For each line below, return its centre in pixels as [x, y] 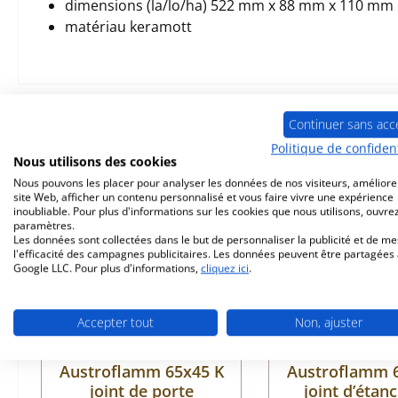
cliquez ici [225, 268]
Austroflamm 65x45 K [141, 371]
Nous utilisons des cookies [95, 162]
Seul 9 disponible [124, 195]
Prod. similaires [88, 125]
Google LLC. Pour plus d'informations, [107, 268]
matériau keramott [128, 27]
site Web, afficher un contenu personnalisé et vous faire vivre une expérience [203, 197]
